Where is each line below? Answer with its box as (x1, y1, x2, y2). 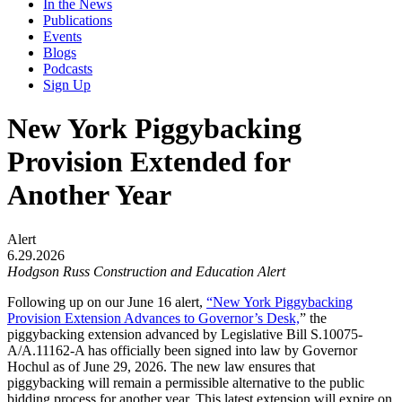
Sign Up (43, 77, 91, 92)
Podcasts (43, 61, 92, 76)
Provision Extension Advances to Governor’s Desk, (7, 310, 300, 326)
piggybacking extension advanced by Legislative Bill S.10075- (7, 326, 363, 342)
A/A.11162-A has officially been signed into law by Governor (7, 342, 357, 358)
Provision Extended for (7, 145, 290, 179)
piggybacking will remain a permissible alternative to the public (7, 374, 364, 390)
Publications (43, 13, 112, 28)
